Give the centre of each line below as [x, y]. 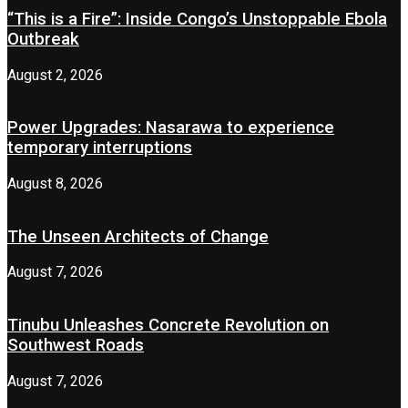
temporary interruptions [100, 148]
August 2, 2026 [55, 75]
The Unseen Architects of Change [138, 236]
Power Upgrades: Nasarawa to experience [171, 128]
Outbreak [43, 39]
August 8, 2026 [55, 183]
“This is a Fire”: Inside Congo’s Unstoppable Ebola [197, 19]
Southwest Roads [76, 346]
